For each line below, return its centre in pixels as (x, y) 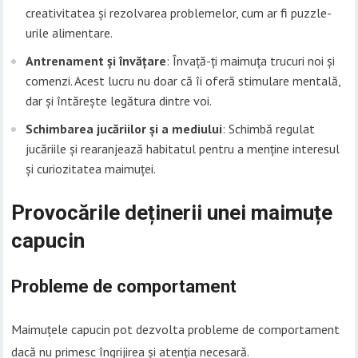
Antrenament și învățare (96, 61)
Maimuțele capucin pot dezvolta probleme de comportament (176, 330)
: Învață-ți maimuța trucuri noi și (251, 61)
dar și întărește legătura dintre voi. (119, 101)
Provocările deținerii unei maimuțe (172, 213)
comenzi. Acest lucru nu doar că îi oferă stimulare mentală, (183, 81)
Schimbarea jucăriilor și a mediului (124, 129)
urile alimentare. (70, 33)
